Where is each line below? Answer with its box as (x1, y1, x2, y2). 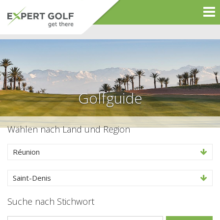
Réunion (13, 147, 40, 157)
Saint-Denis (13, 173, 51, 183)
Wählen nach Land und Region (7, 123, 130, 135)
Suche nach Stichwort (7, 195, 94, 207)
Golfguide (78, 88, 142, 108)
